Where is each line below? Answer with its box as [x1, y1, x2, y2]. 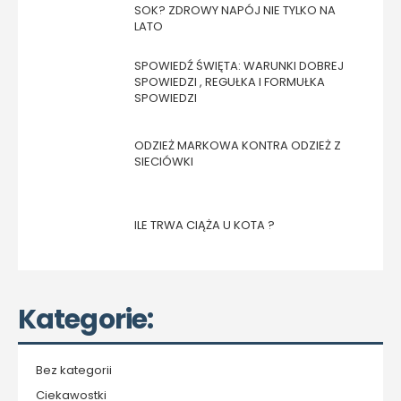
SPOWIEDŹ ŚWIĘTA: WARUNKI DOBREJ [134, 57, 344, 74]
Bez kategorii [36, 362, 112, 379]
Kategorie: [18, 301, 153, 338]
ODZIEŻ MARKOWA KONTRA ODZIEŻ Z [134, 137, 341, 154]
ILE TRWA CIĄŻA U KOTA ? [134, 217, 275, 234]
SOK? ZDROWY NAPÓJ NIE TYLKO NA [134, 2, 336, 19]
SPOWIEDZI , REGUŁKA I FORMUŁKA [134, 73, 325, 90]
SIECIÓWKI [134, 153, 193, 170]
